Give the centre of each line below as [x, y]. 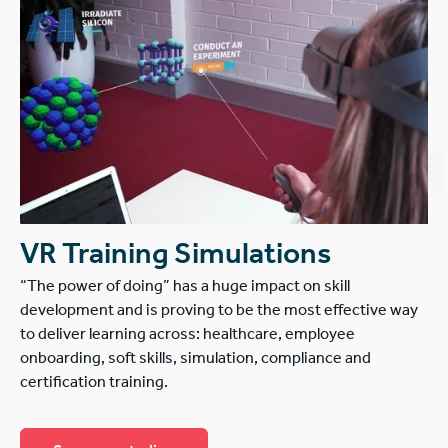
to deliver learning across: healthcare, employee [187, 336]
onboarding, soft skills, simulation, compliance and [195, 360]
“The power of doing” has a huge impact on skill [185, 288]
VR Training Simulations [175, 258]
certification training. [94, 384]
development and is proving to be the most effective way [219, 312]
